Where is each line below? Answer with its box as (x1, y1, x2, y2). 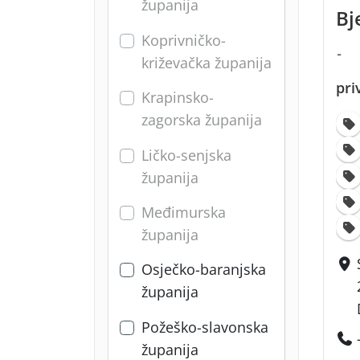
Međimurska (141, 202, 226, 222)
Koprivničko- (141, 30, 226, 50)
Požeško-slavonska (141, 317, 268, 337)
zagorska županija (141, 110, 262, 130)
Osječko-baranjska (141, 260, 266, 280)
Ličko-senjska (141, 145, 231, 165)
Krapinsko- (141, 88, 214, 108)
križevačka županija (141, 52, 272, 72)
